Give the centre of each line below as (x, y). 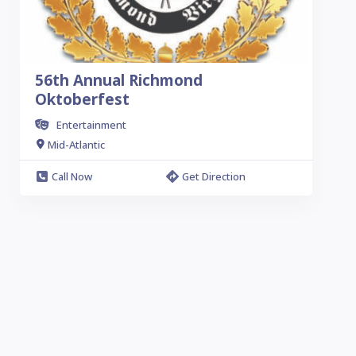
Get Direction (213, 176)
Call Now (72, 176)
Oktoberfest (82, 99)
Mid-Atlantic (76, 144)
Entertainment (91, 125)
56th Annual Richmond (119, 80)
